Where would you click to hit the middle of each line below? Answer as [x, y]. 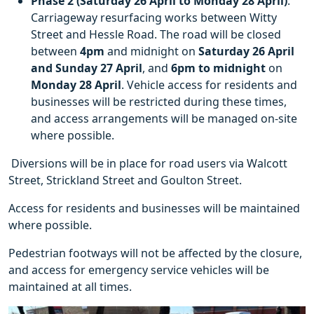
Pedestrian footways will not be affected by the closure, [155, 253]
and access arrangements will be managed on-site [164, 118]
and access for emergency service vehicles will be [139, 270]
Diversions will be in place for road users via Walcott [148, 163]
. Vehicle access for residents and [209, 85]
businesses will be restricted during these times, [159, 102]
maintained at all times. [71, 287]
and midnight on [151, 51]
